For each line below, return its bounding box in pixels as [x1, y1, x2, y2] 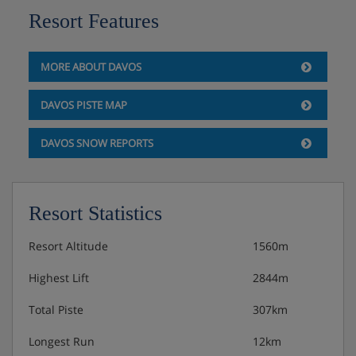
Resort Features [28, 9, 159, 33]
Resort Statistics [29, 201, 162, 225]
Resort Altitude [29, 238, 108, 253]
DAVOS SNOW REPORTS [40, 135, 153, 150]
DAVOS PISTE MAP [40, 97, 127, 112]
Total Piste [29, 301, 83, 317]
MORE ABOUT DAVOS [40, 59, 141, 74]
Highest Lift [29, 269, 89, 285]
